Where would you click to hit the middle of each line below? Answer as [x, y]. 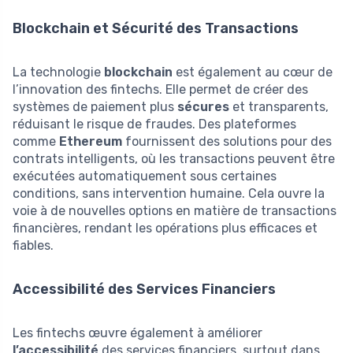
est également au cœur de [253, 72]
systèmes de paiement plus [95, 106]
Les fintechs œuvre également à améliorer [137, 333]
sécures [203, 106]
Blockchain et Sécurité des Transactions [156, 28]
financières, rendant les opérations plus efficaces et [165, 228]
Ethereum [91, 141]
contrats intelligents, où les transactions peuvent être [174, 158]
